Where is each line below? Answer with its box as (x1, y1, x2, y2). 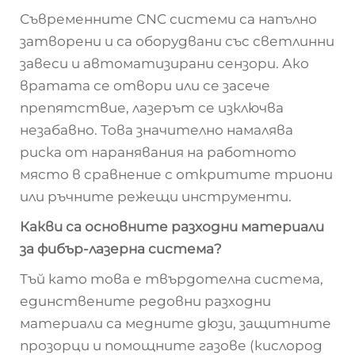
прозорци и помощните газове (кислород (20, 338, 323, 353)
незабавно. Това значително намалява (20, 122, 293, 138)
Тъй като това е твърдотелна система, (20, 271, 323, 287)
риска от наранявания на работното (20, 144, 296, 160)
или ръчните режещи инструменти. (20, 189, 292, 204)
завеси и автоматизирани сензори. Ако (20, 55, 309, 71)
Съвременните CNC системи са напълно (20, 11, 317, 27)
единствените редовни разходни (20, 293, 271, 309)
